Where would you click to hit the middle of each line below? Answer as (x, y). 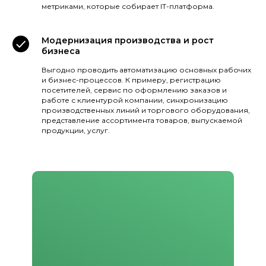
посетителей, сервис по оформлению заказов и (134, 90)
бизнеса (61, 51)
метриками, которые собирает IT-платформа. (128, 6)
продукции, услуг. (76, 130)
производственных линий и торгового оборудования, (146, 110)
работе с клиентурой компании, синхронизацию (135, 100)
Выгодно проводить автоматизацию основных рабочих (146, 69)
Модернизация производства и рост (128, 40)
